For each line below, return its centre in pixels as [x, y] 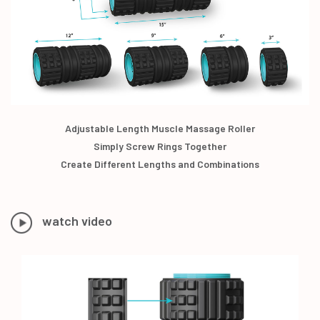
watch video [77, 221]
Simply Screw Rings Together [160, 146]
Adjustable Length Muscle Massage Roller [160, 128]
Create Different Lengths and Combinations [160, 164]
